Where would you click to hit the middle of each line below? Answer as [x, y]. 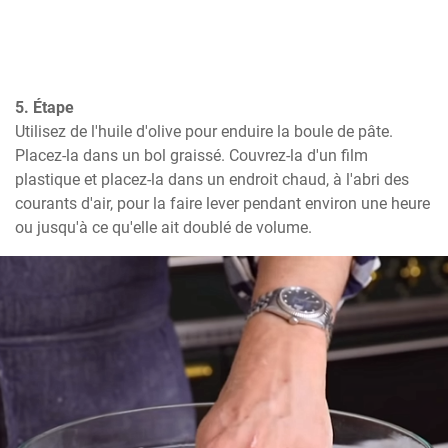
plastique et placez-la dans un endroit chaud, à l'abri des [212, 179]
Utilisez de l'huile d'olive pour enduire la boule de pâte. [204, 131]
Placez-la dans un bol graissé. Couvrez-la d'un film [191, 155]
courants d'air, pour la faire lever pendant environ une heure [222, 203]
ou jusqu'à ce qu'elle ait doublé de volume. [163, 227]
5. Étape [44, 107]
